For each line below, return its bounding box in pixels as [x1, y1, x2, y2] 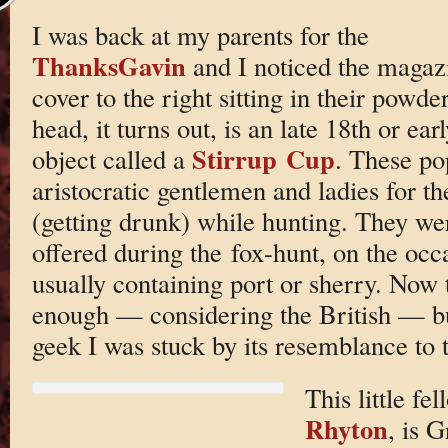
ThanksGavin [31, 45, 186, 85]
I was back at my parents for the [31, 16, 369, 52]
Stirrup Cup [191, 138, 335, 178]
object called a [31, 140, 192, 176]
